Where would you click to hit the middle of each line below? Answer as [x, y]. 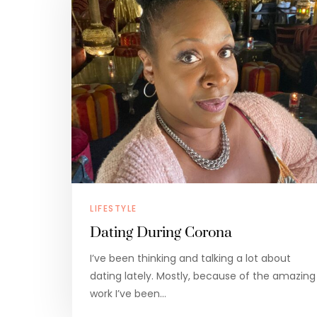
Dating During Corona [161, 233]
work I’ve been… [128, 294]
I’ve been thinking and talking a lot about [190, 259]
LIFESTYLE [114, 209]
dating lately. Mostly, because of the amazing [203, 276]
